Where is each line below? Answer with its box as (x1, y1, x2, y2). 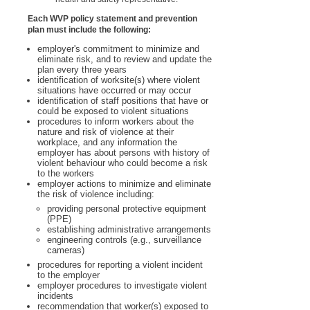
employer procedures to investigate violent (37, 280, 207, 291)
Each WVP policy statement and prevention (28, 14, 197, 24)
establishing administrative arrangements (47, 224, 211, 235)
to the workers (37, 168, 94, 179)
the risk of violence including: (37, 189, 154, 200)
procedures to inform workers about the (37, 116, 194, 127)
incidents (37, 291, 73, 302)
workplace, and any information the (37, 137, 177, 148)
